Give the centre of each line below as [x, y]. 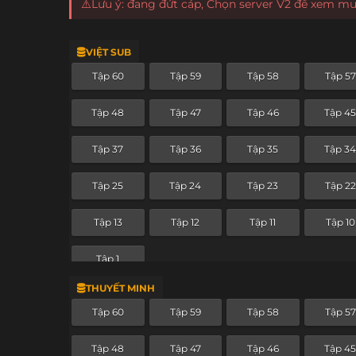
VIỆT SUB [108, 52]
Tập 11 [263, 222]
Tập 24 [186, 186]
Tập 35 [263, 149]
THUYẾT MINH [120, 288]
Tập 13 [108, 222]
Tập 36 [185, 149]
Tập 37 [108, 149]
